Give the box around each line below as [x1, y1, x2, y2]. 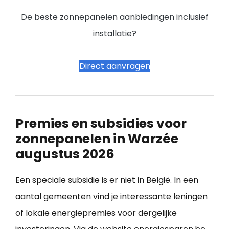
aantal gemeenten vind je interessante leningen [15, 190, 208, 202]
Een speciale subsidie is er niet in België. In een [15, 174, 198, 186]
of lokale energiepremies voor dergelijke [15, 207, 177, 219]
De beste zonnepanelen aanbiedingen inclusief [20, 11, 209, 23]
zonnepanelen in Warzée [15, 129, 178, 148]
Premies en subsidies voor [15, 114, 187, 132]
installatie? [93, 27, 136, 39]
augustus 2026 [15, 145, 114, 163]
